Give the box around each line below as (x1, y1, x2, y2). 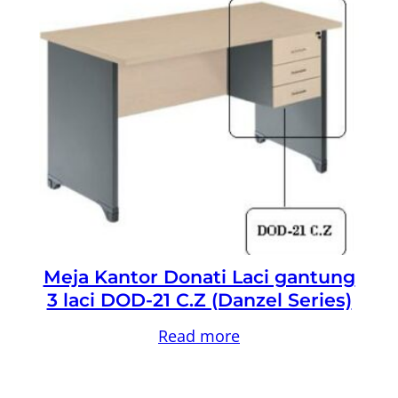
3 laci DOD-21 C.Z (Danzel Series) (46, 288, 352, 311)
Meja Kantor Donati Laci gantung (43, 265, 355, 288)
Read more (158, 324, 240, 346)
